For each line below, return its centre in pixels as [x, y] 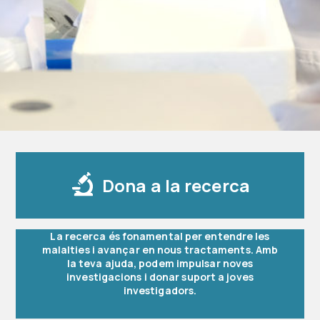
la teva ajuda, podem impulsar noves [160, 264]
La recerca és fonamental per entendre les [160, 236]
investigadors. [160, 291]
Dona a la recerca [176, 186]
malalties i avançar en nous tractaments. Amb [160, 250]
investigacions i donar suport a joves [160, 277]
